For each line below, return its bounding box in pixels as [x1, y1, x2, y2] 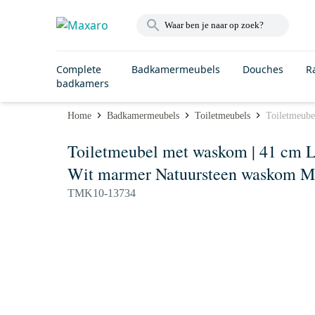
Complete [56, 63, 101, 76]
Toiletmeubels [195, 110, 250, 121]
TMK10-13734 [67, 187, 136, 199]
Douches [243, 63, 283, 76]
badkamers [56, 77, 109, 90]
